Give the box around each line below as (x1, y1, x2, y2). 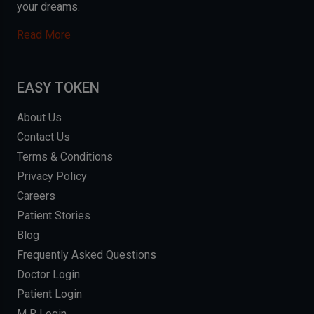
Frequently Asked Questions (17, 248, 156, 262)
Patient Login (17, 287, 82, 301)
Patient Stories (17, 209, 90, 223)
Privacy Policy (17, 170, 87, 184)
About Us (17, 111, 62, 125)
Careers (17, 189, 55, 203)
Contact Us (17, 130, 70, 144)
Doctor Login (17, 268, 80, 282)
